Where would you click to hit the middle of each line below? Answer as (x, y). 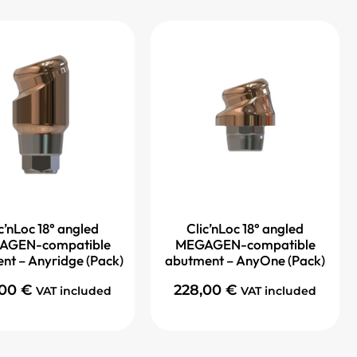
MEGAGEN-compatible (245, 245)
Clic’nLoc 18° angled (245, 229)
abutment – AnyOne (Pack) (245, 261)
